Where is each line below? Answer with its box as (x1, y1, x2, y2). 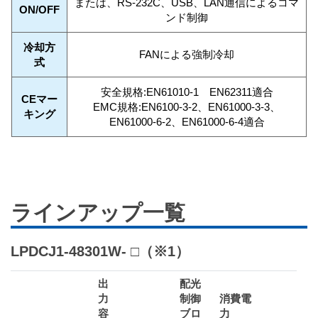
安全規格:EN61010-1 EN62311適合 (100, 86, 273, 99)
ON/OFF (19, 4, 60, 16)
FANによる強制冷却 (139, 48, 234, 61)
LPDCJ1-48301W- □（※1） (11, 243, 190, 260)
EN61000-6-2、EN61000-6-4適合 (109, 116, 265, 128)
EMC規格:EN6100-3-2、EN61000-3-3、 (93, 101, 280, 114)
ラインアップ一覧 (11, 201, 185, 225)
